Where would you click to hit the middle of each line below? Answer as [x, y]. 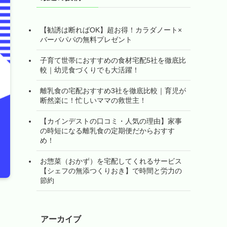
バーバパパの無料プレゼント [86, 39]
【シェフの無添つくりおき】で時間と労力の [111, 171]
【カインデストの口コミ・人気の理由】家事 [111, 121]
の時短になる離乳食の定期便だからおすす [107, 130]
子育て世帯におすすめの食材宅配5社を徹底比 [113, 60]
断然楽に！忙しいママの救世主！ [93, 100]
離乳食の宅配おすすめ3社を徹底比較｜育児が [113, 90]
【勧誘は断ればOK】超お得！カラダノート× [111, 30]
